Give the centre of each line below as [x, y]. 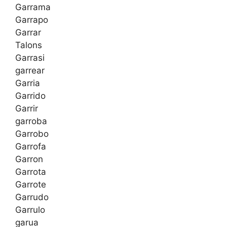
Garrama [33, 7]
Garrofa [31, 147]
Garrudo [32, 197]
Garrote [31, 185]
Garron [29, 159]
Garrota [31, 172]
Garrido [30, 96]
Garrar [28, 33]
